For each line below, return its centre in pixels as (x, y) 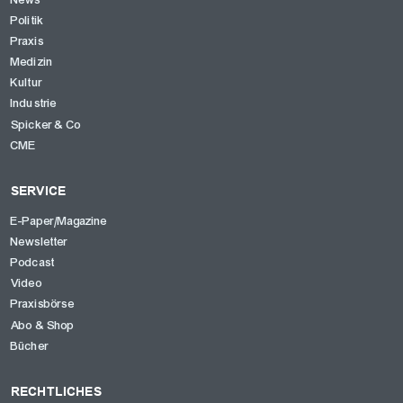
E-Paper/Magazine (59, 221)
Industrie (34, 104)
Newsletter (40, 242)
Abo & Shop (43, 325)
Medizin (32, 63)
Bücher (30, 346)
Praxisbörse (43, 304)
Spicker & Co (46, 125)
